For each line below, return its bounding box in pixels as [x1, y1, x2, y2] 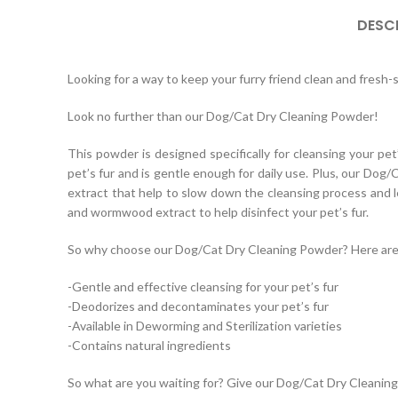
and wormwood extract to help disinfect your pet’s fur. [68, 204, 369, 219]
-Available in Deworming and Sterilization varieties [68, 318, 342, 333]
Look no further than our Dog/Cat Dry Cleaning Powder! [68, 108, 378, 123]
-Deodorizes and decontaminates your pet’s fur [68, 298, 329, 314]
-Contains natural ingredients [68, 338, 231, 353]
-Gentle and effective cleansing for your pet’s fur [68, 279, 338, 294]
